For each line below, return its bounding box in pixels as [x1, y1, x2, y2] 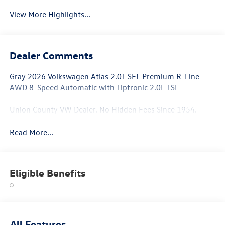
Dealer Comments [9, 48, 93, 61]
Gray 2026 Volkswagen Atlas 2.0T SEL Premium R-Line [9, 71, 199, 81]
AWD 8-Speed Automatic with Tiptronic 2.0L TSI [9, 82, 177, 92]
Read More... [9, 127, 53, 137]
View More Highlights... [9, 9, 90, 20]
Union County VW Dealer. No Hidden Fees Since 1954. [9, 104, 197, 115]
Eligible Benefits [9, 166, 85, 179]
